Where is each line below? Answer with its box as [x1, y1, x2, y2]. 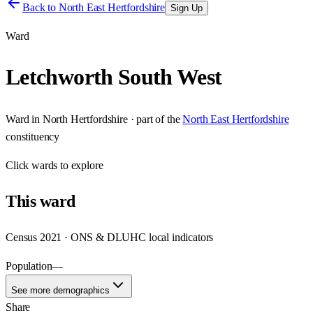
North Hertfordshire [42, 112, 128, 125]
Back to [22, 1, 59, 13]
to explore [57, 159, 103, 171]
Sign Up [170, 3, 203, 13]
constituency [6, 130, 60, 143]
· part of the [127, 112, 180, 125]
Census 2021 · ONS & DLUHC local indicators [6, 231, 214, 243]
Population [6, 259, 52, 272]
